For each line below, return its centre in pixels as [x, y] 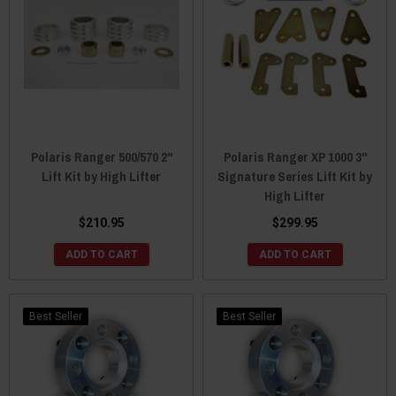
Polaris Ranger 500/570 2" [101, 156]
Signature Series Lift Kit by [295, 176]
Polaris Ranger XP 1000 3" [295, 156]
